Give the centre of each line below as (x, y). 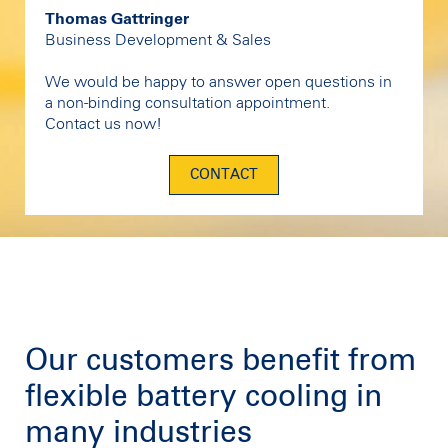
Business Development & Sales (158, 40)
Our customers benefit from (220, 360)
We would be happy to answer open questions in (218, 82)
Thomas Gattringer (117, 19)
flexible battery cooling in (203, 396)
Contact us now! (103, 124)
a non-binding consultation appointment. (187, 103)
